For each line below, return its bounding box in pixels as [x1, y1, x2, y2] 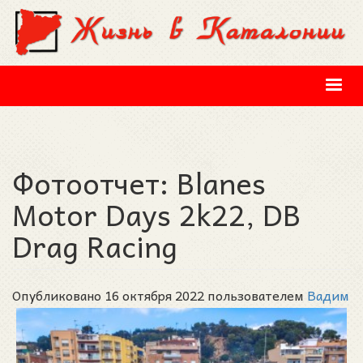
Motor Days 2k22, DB [12, 190, 301, 237]
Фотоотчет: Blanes [12, 158, 266, 206]
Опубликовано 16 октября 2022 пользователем [12, 284, 307, 305]
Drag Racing [12, 221, 177, 269]
